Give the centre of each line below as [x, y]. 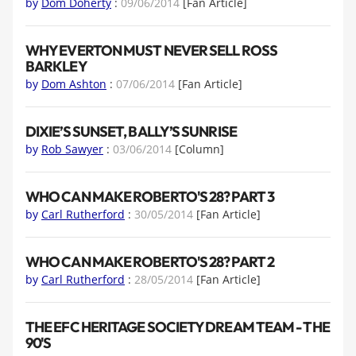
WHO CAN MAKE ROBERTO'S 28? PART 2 [150, 261]
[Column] [199, 149]
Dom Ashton [74, 84]
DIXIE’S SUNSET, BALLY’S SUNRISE [131, 131]
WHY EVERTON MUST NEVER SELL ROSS [151, 50]
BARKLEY [56, 66]
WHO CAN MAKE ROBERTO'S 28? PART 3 [150, 196]
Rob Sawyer [72, 149]
